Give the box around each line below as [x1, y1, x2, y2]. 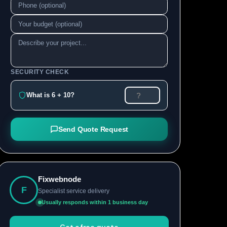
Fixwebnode [38, 175, 81, 183]
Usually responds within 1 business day [42, 199, 148, 205]
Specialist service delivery [38, 187, 109, 195]
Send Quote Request [58, 125, 129, 133]
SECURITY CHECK [11, 68, 69, 75]
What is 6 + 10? [26, 91, 74, 99]
